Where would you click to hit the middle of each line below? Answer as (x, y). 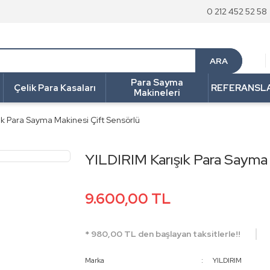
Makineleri (157, 93)
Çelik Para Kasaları (55, 88)
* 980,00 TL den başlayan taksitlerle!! (162, 234)
